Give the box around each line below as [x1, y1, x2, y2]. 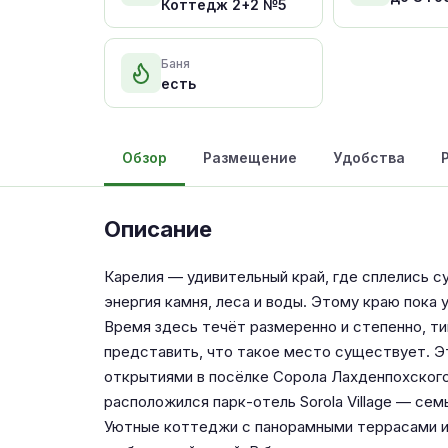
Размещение [203, 149, 297, 166]
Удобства [333, 149, 405, 166]
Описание [104, 216, 212, 242]
